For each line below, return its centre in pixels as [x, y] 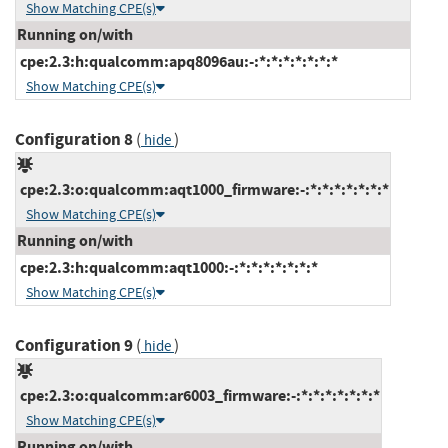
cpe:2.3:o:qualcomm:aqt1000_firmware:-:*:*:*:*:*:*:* [203, 189]
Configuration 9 [74, 345]
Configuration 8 [74, 139]
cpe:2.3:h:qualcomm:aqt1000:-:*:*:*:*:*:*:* [167, 267]
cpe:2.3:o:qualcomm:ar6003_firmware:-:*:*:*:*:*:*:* [198, 395]
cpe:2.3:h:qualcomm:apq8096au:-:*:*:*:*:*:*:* [177, 61]
